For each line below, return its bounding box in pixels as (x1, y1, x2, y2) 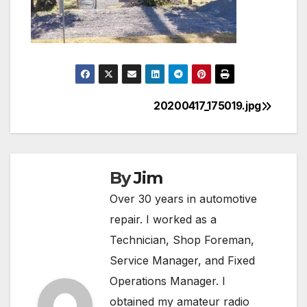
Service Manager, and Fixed (110, 254, 255, 268)
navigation (30, 128, 141, 156)
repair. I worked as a (110, 212, 217, 227)
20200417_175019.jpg (153, 99, 262, 113)
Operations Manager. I (110, 274, 225, 288)
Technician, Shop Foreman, (110, 233, 254, 247)
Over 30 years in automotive (110, 192, 257, 206)
